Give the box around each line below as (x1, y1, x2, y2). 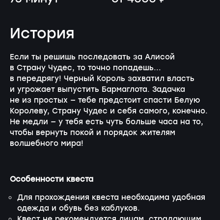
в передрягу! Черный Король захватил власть (10, 73, 194, 85)
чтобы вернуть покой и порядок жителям (10, 127, 175, 139)
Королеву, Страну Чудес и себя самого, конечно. (10, 105, 208, 117)
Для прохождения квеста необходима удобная (17, 192, 205, 204)
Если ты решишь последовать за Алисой (10, 51, 175, 63)
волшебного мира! (10, 137, 83, 150)
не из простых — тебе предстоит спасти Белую (10, 94, 200, 107)
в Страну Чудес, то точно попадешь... (10, 62, 161, 74)
